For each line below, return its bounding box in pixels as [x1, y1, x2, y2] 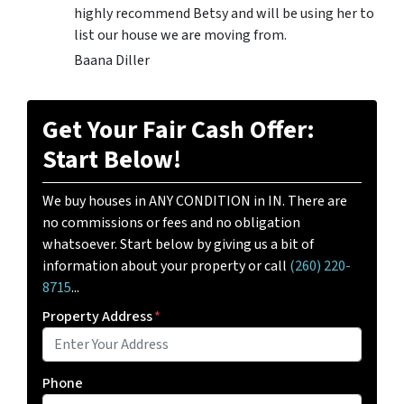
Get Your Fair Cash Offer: [42, 112, 315, 149]
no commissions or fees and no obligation [42, 213, 300, 234]
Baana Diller [74, 50, 150, 71]
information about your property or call [42, 256, 289, 277]
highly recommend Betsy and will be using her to [74, 4, 374, 24]
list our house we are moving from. [74, 25, 287, 46]
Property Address [42, 307, 152, 327]
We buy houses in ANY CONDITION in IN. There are [42, 191, 347, 212]
